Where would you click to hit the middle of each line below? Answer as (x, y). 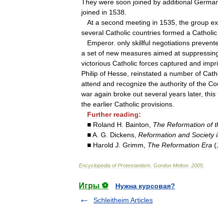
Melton (181, 165)
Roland (104, 125)
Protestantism (134, 165)
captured (174, 63)
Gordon (162, 165)
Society (203, 135)
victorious (96, 63)
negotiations (171, 43)
